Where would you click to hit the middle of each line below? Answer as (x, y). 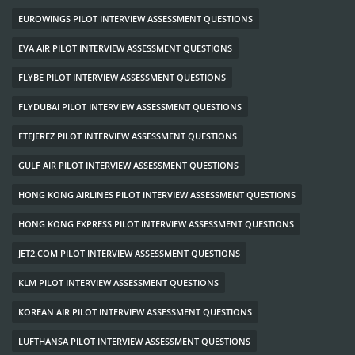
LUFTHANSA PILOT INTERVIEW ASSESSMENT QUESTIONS (134, 341)
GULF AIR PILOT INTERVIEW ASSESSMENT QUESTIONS (128, 165)
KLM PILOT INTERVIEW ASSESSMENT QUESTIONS (118, 282)
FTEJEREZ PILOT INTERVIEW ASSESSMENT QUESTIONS (128, 136)
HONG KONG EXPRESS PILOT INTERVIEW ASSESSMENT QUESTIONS (156, 223)
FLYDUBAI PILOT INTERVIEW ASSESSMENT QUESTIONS (130, 106)
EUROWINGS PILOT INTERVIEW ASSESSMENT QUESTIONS (136, 18)
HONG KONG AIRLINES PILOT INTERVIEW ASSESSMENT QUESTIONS (157, 194)
